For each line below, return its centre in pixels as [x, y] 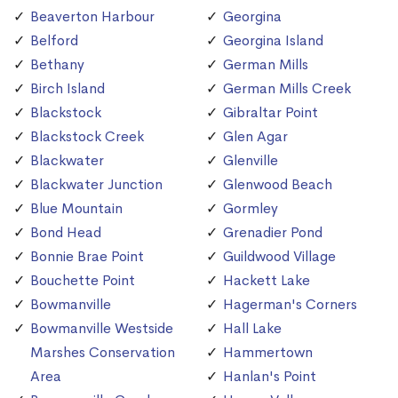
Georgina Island [273, 41]
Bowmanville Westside [102, 329]
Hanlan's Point [270, 377]
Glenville [251, 161]
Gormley [251, 209]
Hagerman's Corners [290, 305]
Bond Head [66, 233]
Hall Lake [252, 329]
